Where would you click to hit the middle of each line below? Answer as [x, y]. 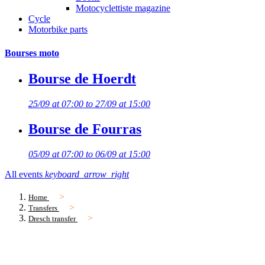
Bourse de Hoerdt [82, 78]
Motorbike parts [58, 30]
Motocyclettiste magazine [123, 8]
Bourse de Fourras [85, 129]
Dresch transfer [52, 218]
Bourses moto [32, 53]
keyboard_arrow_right [87, 174]
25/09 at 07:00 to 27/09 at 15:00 [89, 104]
